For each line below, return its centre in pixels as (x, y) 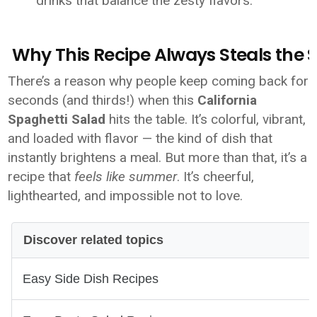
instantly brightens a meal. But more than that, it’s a (158, 157)
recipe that (41, 177)
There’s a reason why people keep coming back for (158, 81)
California (227, 100)
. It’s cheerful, (216, 177)
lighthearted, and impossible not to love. (126, 196)
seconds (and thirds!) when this (103, 100)
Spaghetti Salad (57, 119)
